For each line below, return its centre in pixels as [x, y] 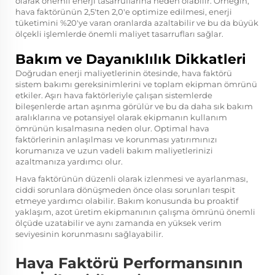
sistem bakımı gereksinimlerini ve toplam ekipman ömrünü [136, 84]
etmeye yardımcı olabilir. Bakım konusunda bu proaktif [127, 200]
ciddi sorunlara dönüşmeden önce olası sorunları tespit [125, 189]
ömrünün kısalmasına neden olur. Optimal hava [112, 128]
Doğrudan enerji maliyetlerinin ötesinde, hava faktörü [124, 73]
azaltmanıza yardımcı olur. [69, 161]
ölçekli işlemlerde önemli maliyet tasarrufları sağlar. [119, 33]
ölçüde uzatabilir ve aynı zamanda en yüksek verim [118, 223]
